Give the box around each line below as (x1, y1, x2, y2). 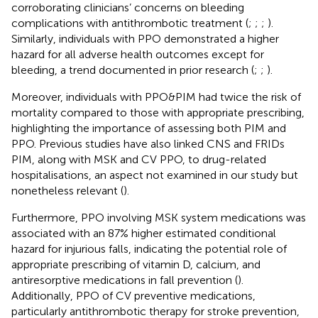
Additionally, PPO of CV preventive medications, (11, 288, 256, 302)
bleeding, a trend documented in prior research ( (11, 62, 254, 77)
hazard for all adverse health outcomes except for (11, 47, 264, 61)
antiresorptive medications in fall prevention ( (11, 273, 238, 287)
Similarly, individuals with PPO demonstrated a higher (11, 31, 279, 45)
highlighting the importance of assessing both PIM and (11, 121, 286, 135)
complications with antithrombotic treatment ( (11, 16, 248, 30)
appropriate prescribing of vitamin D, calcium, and (11, 257, 261, 271)
